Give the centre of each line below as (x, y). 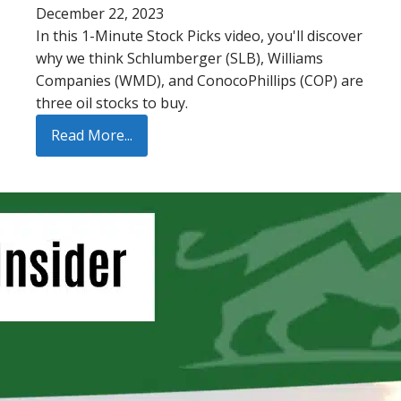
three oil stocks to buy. (112, 103)
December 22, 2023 (100, 13)
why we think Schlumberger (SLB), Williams (179, 58)
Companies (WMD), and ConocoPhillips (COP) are (200, 81)
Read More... (92, 135)
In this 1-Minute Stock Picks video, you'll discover (199, 36)
